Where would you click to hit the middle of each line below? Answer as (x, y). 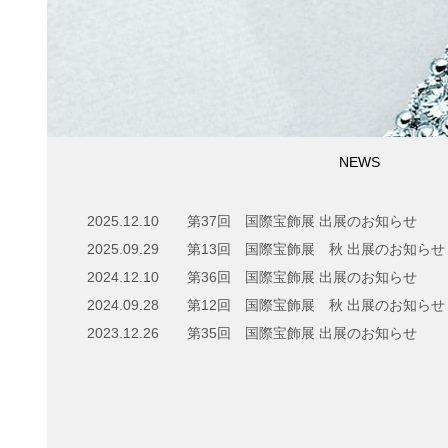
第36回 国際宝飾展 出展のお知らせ (302, 277)
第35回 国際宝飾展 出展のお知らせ (302, 333)
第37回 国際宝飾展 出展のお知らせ (302, 221)
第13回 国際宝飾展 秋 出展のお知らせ (316, 249)
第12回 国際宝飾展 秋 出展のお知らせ (316, 305)
